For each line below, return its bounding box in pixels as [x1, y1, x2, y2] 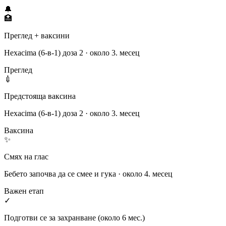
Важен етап [4, 187, 44, 196]
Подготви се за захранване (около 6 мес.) [4, 213, 145, 222]
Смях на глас [4, 152, 48, 161]
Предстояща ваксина [4, 92, 76, 101]
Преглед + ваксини [4, 31, 70, 40]
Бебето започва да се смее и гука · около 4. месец [4, 169, 173, 179]
